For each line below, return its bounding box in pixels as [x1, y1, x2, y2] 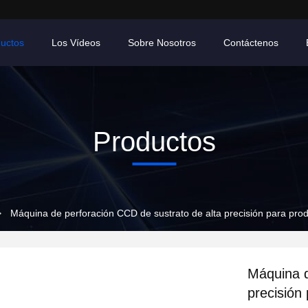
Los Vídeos [52, 37, 100, 48]
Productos [92, 126, 216, 157]
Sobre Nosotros [128, 37, 196, 48]
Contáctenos [223, 37, 278, 48]
